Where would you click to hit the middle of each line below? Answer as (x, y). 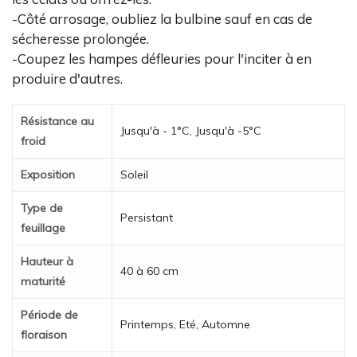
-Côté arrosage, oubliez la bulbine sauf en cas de (162, 19)
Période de (49, 315)
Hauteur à (47, 262)
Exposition (48, 175)
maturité (43, 282)
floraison (44, 335)
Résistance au (57, 122)
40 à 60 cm (149, 271)
